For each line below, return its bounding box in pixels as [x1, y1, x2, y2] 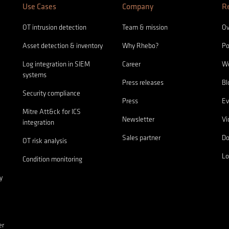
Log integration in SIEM [22, 60, 90, 69]
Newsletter [122, 115, 154, 124]
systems [22, 71, 47, 80]
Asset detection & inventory [22, 41, 103, 51]
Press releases [122, 78, 164, 87]
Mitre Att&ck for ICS [22, 107, 81, 117]
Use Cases [22, 2, 56, 12]
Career [122, 60, 141, 69]
